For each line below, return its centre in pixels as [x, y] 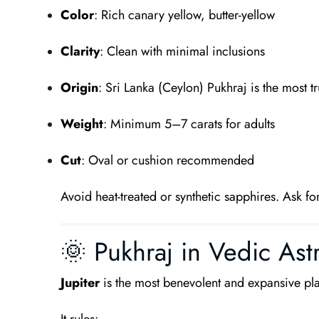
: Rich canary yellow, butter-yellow [184, 15]
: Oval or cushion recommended [167, 160]
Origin [79, 88]
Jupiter [80, 283]
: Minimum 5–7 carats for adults [189, 124]
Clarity [80, 51]
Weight [82, 124]
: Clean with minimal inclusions [182, 51]
